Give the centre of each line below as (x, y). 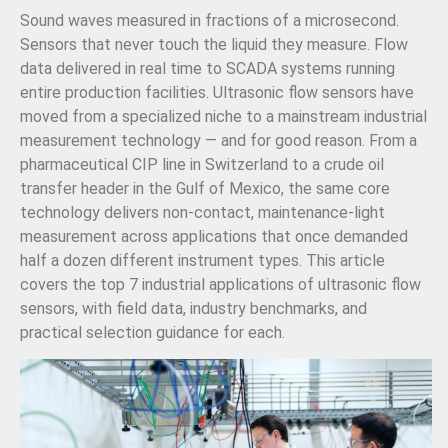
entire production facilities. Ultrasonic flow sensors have (217, 93)
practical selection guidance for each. (152, 333)
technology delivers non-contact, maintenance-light (202, 213)
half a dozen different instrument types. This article (202, 261)
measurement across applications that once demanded (214, 237)
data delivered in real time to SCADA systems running (207, 69)
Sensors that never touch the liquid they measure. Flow (214, 45)
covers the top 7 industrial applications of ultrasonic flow (220, 285)
